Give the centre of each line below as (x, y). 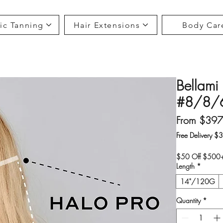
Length (186, 166)
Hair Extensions (107, 25)
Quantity (189, 200)
